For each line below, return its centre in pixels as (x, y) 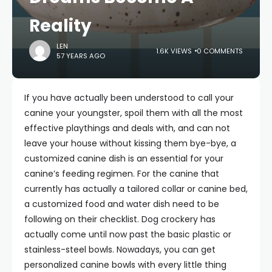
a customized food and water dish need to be (122, 204)
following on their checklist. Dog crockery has (120, 219)
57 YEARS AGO (81, 56)
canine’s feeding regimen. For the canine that (122, 174)
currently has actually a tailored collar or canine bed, (136, 189)
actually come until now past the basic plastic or (128, 234)
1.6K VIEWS (174, 51)
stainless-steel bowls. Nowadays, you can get (120, 250)
